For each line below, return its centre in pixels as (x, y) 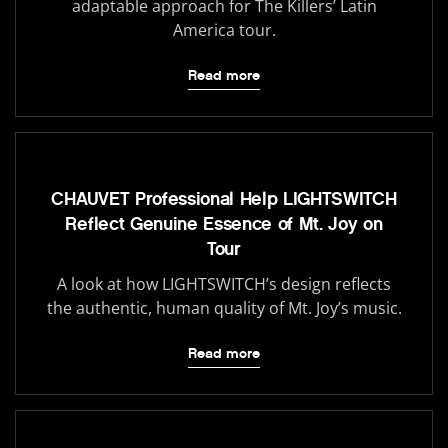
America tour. (224, 29)
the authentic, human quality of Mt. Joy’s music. (224, 307)
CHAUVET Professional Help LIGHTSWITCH (224, 198)
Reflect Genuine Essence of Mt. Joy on (224, 223)
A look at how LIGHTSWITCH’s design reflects (224, 283)
